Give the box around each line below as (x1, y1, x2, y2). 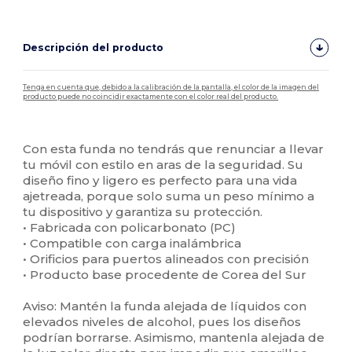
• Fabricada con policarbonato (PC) (23, 219, 236, 235)
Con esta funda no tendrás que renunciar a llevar (23, 141, 324, 156)
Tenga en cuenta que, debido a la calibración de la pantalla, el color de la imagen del (23, 82, 320, 91)
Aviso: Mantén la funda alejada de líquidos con (23, 298, 307, 313)
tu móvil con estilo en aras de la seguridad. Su (23, 156, 304, 172)
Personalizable (27, 128, 92, 139)
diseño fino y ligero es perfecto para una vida (23, 172, 298, 188)
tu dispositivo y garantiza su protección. (23, 203, 263, 219)
